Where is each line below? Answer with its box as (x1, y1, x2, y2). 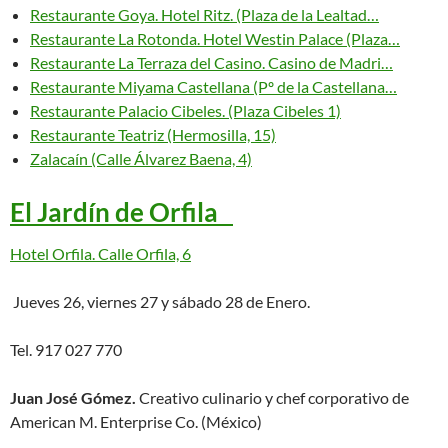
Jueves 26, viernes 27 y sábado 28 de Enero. (10, 292, 310, 311)
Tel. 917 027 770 (10, 340, 122, 359)
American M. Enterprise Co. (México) (10, 412, 262, 431)
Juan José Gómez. (10, 388, 139, 407)
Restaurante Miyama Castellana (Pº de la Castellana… (30, 77, 397, 96)
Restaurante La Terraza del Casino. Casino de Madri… (30, 53, 393, 72)
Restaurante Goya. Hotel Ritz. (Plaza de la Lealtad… (30, 5, 379, 24)
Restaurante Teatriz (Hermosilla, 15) (30, 125, 276, 144)
